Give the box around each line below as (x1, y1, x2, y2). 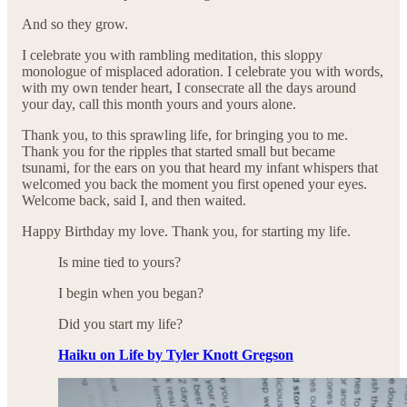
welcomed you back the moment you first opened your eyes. (22, 176, 367, 193)
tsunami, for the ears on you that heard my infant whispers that (22, 160, 378, 176)
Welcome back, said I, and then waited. (22, 193, 246, 209)
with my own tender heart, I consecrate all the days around (22, 80, 356, 96)
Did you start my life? (58, 316, 183, 333)
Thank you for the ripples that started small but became (22, 144, 335, 160)
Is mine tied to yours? (58, 254, 181, 271)
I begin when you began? (58, 285, 203, 302)
